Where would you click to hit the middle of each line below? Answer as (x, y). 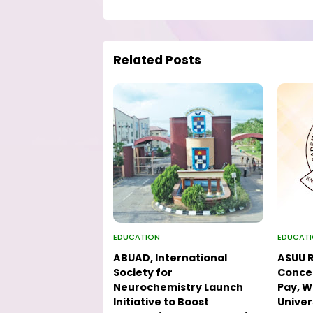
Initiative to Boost (161, 302)
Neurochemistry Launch (178, 287)
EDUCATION (137, 237)
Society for (143, 273)
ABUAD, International (170, 258)
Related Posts (157, 60)
